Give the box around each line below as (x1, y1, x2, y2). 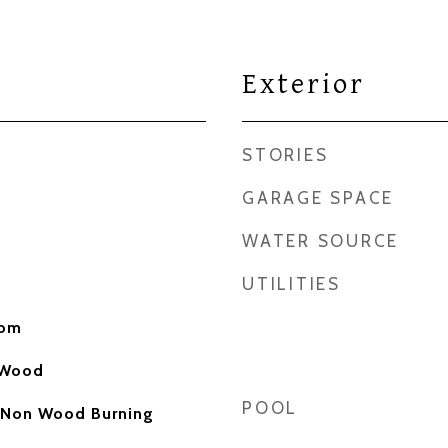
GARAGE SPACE (242, 188, 394, 208)
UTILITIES (242, 274, 341, 294)
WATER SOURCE (242, 231, 399, 251)
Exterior (242, 68, 365, 101)
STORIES (242, 145, 329, 165)
